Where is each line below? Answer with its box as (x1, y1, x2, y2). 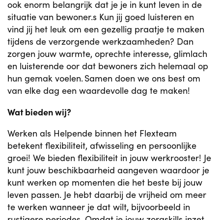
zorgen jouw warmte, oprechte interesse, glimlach (7, 48, 207, 59)
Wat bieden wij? (7, 106, 71, 118)
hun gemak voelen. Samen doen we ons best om (7, 72, 200, 84)
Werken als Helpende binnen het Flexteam (7, 127, 177, 139)
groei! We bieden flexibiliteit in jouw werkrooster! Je (7, 152, 211, 164)
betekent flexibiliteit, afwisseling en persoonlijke (7, 139, 196, 151)
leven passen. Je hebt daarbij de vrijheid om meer (7, 189, 206, 200)
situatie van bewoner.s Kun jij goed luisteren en (7, 11, 194, 23)
